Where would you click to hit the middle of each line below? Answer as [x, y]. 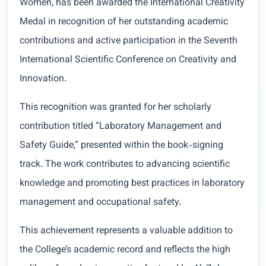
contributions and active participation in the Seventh [129, 42]
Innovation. [43, 80]
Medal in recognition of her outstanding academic [124, 23]
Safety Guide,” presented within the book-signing [121, 146]
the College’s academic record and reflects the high [125, 251]
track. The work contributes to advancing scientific [125, 165]
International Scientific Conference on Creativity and [128, 61]
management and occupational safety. [100, 203]
